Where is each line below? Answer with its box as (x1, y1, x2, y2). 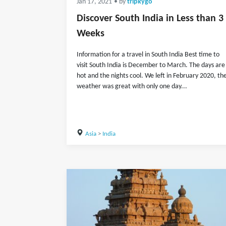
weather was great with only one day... (77, 83, 187, 90)
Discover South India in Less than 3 (77, 14, 223, 24)
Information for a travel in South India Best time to (77, 51, 219, 59)
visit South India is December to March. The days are (77, 62, 225, 69)
